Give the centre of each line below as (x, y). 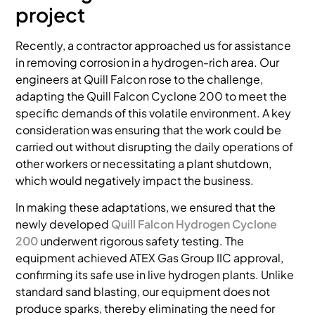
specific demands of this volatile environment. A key (154, 112)
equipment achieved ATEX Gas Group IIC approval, (150, 258)
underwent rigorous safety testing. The (141, 241)
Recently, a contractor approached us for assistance (154, 45)
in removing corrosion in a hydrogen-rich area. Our (148, 62)
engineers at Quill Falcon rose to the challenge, (140, 79)
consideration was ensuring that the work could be (149, 129)
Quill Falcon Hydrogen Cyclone (194, 224)
